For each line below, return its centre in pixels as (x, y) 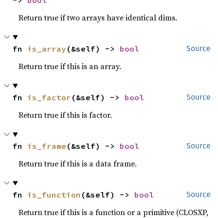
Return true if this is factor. (65, 115)
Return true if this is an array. (70, 66)
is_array (47, 49)
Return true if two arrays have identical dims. (98, 18)
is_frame (47, 146)
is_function (54, 195)
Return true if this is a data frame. (78, 163)
